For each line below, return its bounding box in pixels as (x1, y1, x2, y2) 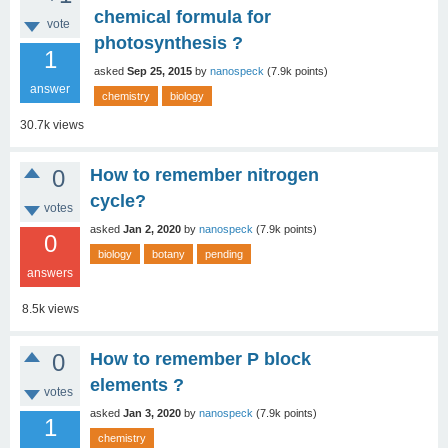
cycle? (90, 191, 146, 211)
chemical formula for (94, 7, 271, 27)
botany (152, 248, 185, 260)
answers (27, 266, 73, 280)
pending (205, 248, 243, 260)
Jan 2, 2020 (123, 223, 181, 235)
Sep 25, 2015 (127, 65, 192, 77)
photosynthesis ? (94, 33, 243, 53)
